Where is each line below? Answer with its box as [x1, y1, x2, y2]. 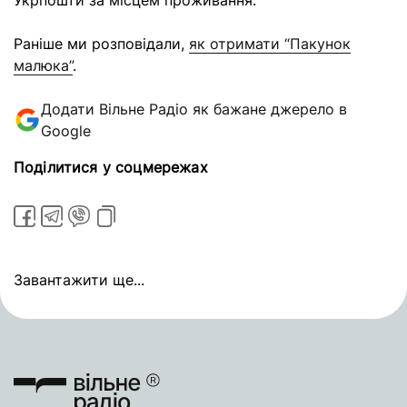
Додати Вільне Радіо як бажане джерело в [41, 100, 347, 118]
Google [41, 122, 91, 140]
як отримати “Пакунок [189, 35, 351, 53]
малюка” [14, 56, 73, 74]
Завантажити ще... [14, 271, 144, 289]
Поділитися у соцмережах [14, 158, 208, 176]
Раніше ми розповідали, [14, 35, 189, 53]
